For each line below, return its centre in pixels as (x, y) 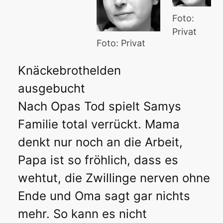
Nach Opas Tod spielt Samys (100, 107)
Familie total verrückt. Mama (99, 124)
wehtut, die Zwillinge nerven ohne (114, 178)
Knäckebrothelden (69, 71)
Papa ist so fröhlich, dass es (98, 160)
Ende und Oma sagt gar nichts (104, 196)
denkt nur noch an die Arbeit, (100, 142)
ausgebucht (52, 89)
